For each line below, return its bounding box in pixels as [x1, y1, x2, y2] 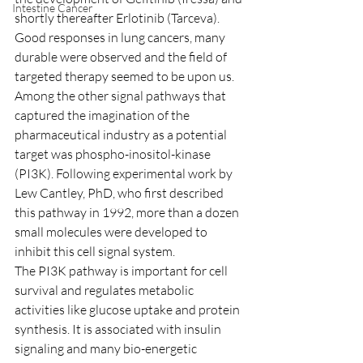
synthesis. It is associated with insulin [15, 321, 224, 337]
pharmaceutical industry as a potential [15, 126, 229, 143]
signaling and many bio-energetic [15, 340, 199, 357]
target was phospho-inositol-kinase [15, 146, 213, 162]
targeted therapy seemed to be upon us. [15, 68, 234, 84]
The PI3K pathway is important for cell [15, 263, 230, 279]
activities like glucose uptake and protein [15, 301, 242, 318]
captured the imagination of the [15, 107, 192, 123]
